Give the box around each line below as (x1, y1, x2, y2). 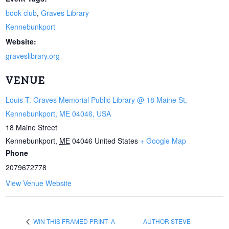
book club (6, 8, 37, 18)
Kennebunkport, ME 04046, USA (6, 108, 111, 119)
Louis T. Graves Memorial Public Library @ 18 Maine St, (6, 95, 188, 105)
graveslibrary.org (6, 51, 60, 61)
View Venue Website (6, 178, 72, 189)
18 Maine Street (6, 122, 58, 133)
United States (95, 135, 139, 146)
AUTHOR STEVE (143, 217, 191, 226)
